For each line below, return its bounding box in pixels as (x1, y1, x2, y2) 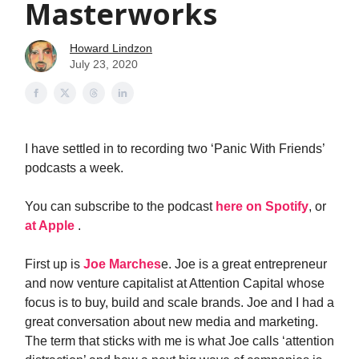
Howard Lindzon (70, 42, 152, 54)
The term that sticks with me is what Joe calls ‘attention (25, 334, 334, 348)
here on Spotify (216, 200, 309, 213)
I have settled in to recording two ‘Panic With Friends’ (25, 142, 325, 155)
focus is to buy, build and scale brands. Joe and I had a (25, 296, 334, 309)
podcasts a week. (25, 161, 123, 175)
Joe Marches (83, 257, 161, 271)
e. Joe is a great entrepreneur (161, 257, 327, 271)
